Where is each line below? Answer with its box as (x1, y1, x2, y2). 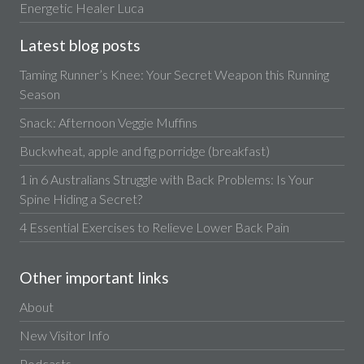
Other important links (19, 267, 169, 287)
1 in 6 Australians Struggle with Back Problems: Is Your (19, 171, 314, 187)
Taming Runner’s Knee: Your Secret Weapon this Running (19, 66, 329, 82)
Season (19, 85, 60, 102)
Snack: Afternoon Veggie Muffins (19, 114, 197, 130)
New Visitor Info (19, 327, 110, 343)
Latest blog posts (19, 35, 141, 54)
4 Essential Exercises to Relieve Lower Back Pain (19, 219, 289, 235)
